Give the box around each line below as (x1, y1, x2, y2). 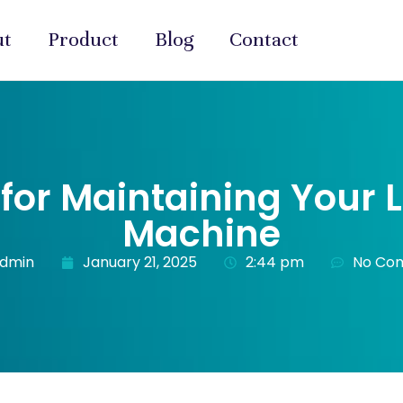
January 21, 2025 (82, 251, 197, 273)
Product (48, 27, 119, 52)
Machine (122, 208, 281, 259)
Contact (229, 27, 299, 52)
